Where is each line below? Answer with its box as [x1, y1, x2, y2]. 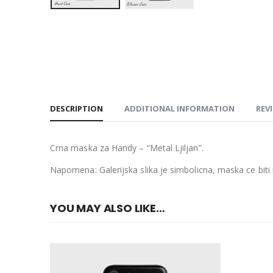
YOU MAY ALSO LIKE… [50, 200, 165, 216]
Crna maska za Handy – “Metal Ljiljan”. [50, 142, 204, 154]
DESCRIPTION [50, 103, 103, 115]
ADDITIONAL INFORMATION [124, 103, 235, 115]
